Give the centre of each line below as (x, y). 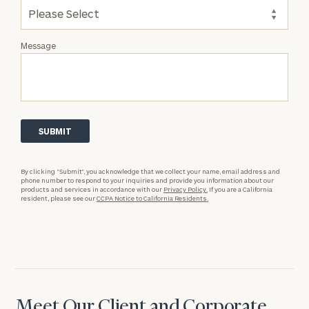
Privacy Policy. (186, 189)
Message (38, 46)
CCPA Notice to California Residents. (152, 198)
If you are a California (240, 189)
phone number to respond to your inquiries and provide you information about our (147, 180)
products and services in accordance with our (92, 189)
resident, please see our (59, 198)
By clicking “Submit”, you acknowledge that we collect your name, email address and (150, 171)
